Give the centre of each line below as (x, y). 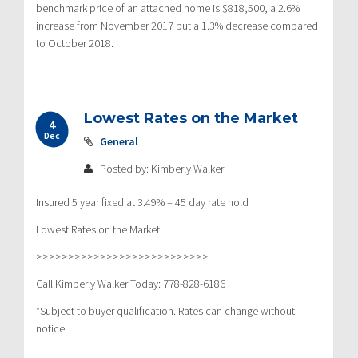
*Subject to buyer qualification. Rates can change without (165, 310)
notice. (52, 328)
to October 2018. (75, 43)
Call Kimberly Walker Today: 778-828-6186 (131, 283)
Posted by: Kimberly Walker (161, 168)
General (119, 141)
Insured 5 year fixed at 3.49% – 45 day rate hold (142, 202)
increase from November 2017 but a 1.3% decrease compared (177, 25)
